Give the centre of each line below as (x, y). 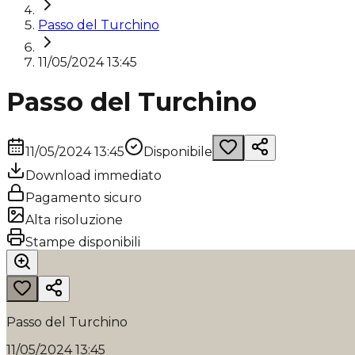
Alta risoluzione (74, 219)
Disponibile (178, 151)
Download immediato (94, 175)
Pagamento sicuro (84, 197)
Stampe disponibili (83, 242)
